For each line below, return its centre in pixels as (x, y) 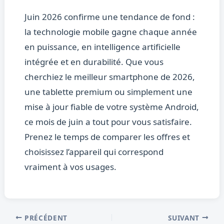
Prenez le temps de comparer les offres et (107, 137)
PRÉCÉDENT (45, 217)
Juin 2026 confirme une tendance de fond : (109, 17)
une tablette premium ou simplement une (108, 92)
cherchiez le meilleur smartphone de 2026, (109, 77)
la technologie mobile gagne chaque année (110, 32)
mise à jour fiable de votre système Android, (111, 107)
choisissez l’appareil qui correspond (94, 152)
